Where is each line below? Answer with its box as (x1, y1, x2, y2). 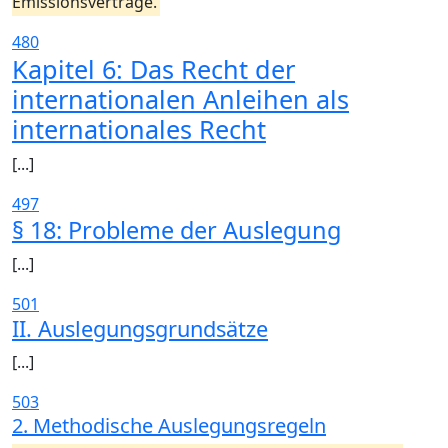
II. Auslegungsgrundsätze (12, 314, 268, 343)
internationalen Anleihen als (12, 82, 349, 116)
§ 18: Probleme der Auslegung (12, 214, 341, 246)
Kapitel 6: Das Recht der (12, 52, 295, 86)
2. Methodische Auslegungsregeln (12, 412, 326, 439)
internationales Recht (12, 112, 266, 146)
